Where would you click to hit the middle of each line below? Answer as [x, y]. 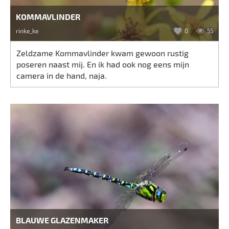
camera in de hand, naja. [62, 75]
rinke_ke [27, 30]
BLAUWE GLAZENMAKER [62, 220]
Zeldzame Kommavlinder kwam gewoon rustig [103, 53]
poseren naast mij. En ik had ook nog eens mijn [103, 64]
